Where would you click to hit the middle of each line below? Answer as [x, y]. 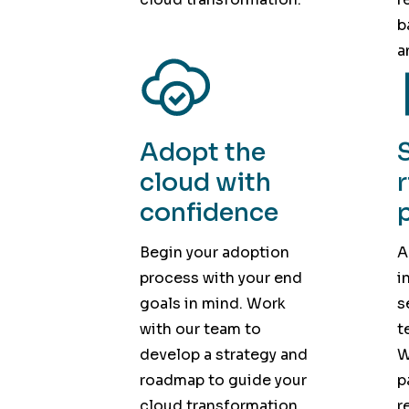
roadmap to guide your [223, 381]
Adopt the [202, 152]
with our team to [200, 330]
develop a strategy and [223, 355]
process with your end [220, 278]
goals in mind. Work [212, 304]
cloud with [205, 182]
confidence [209, 212]
